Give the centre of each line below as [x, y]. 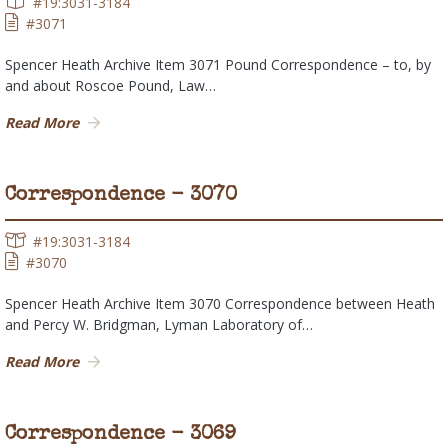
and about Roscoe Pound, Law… [110, 86]
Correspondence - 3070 [121, 196]
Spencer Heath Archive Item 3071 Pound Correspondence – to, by [218, 65]
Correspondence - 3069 [120, 435]
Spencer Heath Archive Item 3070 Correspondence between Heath [220, 304]
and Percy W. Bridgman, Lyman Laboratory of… [159, 325]
